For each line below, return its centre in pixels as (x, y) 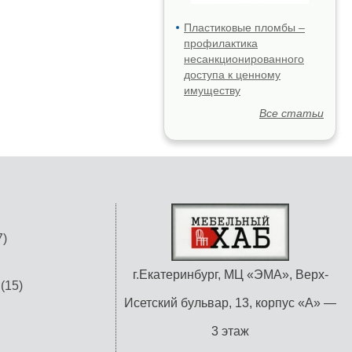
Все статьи (291, 113)
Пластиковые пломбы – (244, 27)
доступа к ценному (232, 75)
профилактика (221, 43)
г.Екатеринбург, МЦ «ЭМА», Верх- (230, 275)
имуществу (212, 90)
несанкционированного (244, 59)
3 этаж (230, 331)
